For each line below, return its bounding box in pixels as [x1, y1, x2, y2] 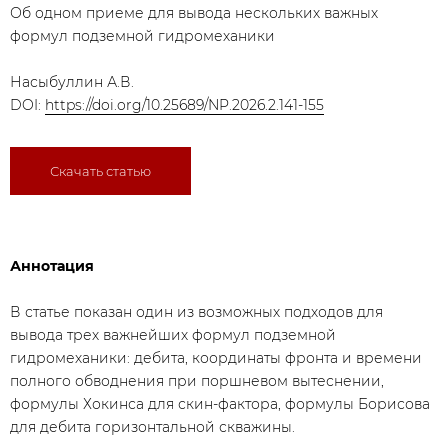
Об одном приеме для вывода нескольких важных [10, 4, 378, 22]
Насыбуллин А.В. [10, 73, 134, 91]
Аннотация [10, 257, 94, 275]
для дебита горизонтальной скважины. [10, 418, 295, 436]
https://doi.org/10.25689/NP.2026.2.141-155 [45, 96, 324, 114]
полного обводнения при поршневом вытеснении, [10, 372, 384, 390]
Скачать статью [50, 163, 151, 179]
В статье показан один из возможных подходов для [10, 303, 383, 321]
